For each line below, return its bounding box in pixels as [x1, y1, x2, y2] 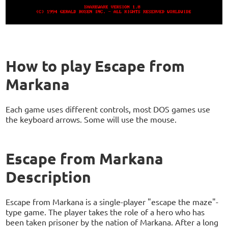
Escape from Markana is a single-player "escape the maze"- [6, 196, 219, 207]
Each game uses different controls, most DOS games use [6, 103, 211, 114]
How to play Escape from [6, 56, 185, 75]
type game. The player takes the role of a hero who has [6, 206, 205, 217]
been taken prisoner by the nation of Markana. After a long [6, 216, 219, 227]
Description [6, 167, 92, 186]
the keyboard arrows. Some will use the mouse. [6, 113, 177, 124]
